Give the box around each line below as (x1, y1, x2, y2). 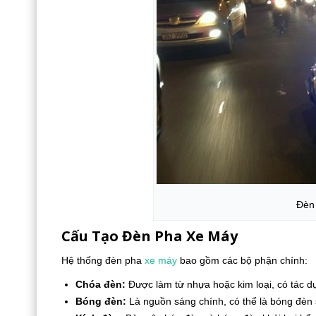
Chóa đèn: (75, 279, 126, 290)
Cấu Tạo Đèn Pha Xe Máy (61, 226, 238, 245)
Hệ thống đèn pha (61, 255, 145, 266)
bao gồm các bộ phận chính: (177, 255, 308, 266)
